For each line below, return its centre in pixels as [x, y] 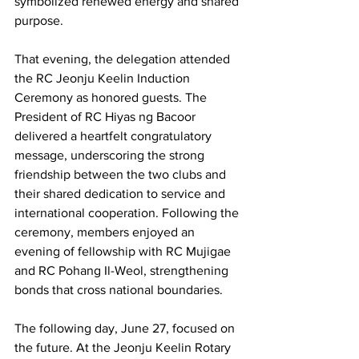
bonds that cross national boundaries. [119, 290]
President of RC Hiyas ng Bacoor [107, 117]
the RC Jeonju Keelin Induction [104, 78]
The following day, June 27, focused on [126, 328]
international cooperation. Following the [128, 213]
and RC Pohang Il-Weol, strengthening [123, 270]
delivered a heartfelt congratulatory [115, 136]
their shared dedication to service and [121, 194]
